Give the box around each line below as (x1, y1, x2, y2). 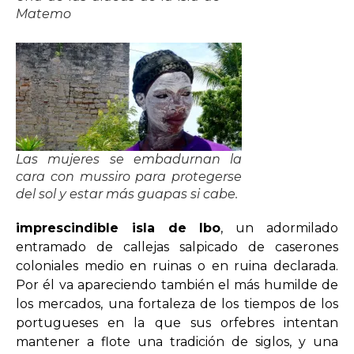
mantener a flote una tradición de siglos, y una (16, 334, 338, 350)
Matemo (16, 6, 71, 22)
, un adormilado (220, 220, 339, 236)
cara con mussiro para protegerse (16, 169, 242, 185)
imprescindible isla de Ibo (16, 220, 221, 236)
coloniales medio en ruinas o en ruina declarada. (16, 258, 338, 274)
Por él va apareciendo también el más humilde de (16, 277, 338, 293)
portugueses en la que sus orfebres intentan (16, 315, 338, 331)
